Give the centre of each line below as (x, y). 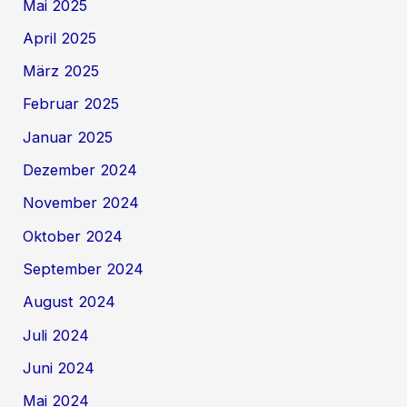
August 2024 (69, 302)
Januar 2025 (68, 137)
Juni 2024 (59, 367)
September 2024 (84, 268)
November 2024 (81, 203)
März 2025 (61, 71)
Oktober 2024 (73, 236)
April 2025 (60, 38)
